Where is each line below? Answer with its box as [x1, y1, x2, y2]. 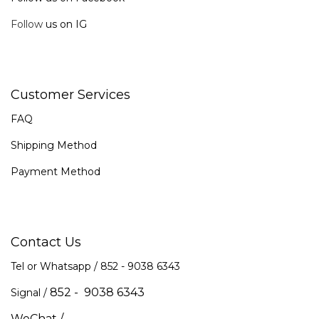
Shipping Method [11, 138, 97, 152]
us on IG [43, 17, 87, 31]
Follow [11, 17, 43, 31]
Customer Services [11, 86, 130, 103]
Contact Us [11, 234, 81, 250]
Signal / [11, 286, 50, 299]
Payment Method [11, 164, 100, 178]
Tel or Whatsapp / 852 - [11, 259, 127, 273]
